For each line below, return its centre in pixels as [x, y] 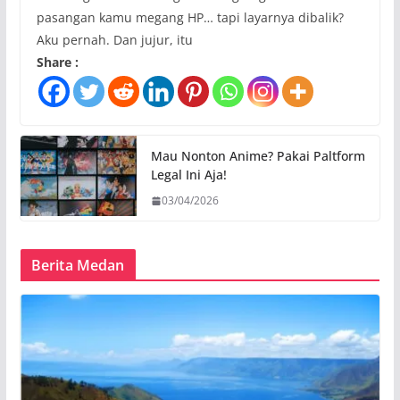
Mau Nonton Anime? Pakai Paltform [258, 156]
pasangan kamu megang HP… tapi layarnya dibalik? [190, 18]
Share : [57, 62]
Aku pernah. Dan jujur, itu [114, 40]
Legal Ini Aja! [188, 175]
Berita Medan [78, 266]
